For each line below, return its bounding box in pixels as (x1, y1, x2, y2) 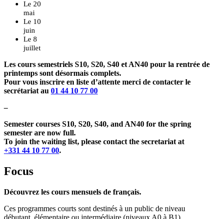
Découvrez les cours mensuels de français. (4, 188, 141, 197)
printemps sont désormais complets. (4, 69, 121, 78)
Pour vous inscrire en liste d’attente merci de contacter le (4, 78, 191, 87)
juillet (23, 44, 41, 52)
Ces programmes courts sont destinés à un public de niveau (4, 204, 185, 213)
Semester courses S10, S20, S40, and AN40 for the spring (4, 120, 191, 129)
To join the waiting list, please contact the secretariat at (4, 137, 184, 146)
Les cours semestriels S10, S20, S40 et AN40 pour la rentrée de (4, 60, 210, 69)
